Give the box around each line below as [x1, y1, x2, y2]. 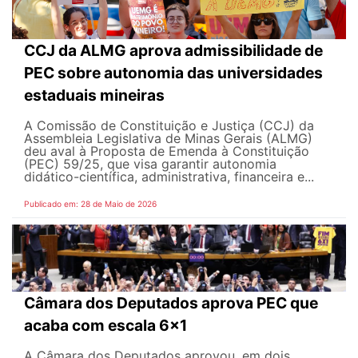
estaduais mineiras [24, 86, 165, 105]
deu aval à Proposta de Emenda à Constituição [24, 143, 309, 160]
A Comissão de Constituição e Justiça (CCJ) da [24, 117, 314, 134]
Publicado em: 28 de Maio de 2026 [24, 199, 157, 209]
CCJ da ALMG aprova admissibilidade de [24, 41, 323, 61]
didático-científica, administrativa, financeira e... [24, 169, 314, 185]
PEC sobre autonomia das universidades [24, 63, 323, 83]
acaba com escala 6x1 [24, 315, 187, 335]
